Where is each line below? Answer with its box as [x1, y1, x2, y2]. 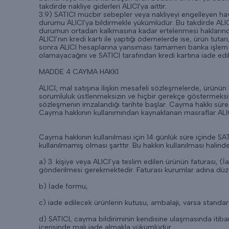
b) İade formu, [39, 182, 88, 191]
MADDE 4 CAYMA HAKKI [39, 67, 119, 76]
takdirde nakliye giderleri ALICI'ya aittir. [39, 2, 167, 11]
